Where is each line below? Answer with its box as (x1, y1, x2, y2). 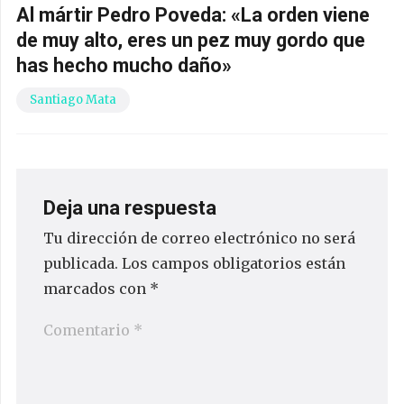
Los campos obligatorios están (122, 253, 345, 272)
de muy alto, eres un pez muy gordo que (16, 28, 365, 51)
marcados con (43, 279, 150, 298)
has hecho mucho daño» (16, 53, 232, 77)
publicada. (43, 253, 118, 272)
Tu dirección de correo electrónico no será (43, 228, 355, 247)
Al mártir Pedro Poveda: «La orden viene (16, 3, 370, 26)
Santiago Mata (30, 91, 116, 107)
